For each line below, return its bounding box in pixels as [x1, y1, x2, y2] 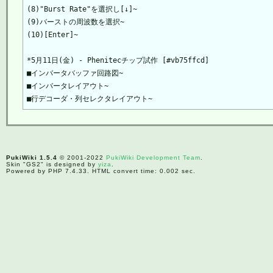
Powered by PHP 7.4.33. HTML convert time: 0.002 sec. [5, 167, 196, 174]
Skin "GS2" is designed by [5, 160, 98, 168]
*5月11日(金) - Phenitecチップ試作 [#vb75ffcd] [26, 55, 209, 65]
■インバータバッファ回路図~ [26, 68, 123, 77]
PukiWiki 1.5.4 [5, 154, 57, 161]
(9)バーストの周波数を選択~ [26, 17, 124, 26]
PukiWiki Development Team [105, 154, 200, 161]
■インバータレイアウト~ [26, 81, 108, 90]
